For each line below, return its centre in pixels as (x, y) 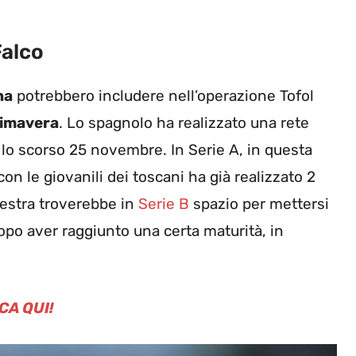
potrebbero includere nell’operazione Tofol (163, 96)
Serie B (164, 204)
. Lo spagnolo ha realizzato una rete (184, 123)
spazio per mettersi (259, 204)
